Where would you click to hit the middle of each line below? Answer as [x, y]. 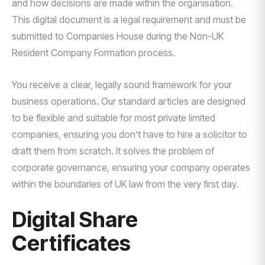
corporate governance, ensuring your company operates [131, 167]
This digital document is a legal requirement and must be [129, 20]
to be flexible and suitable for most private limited [114, 118]
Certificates [71, 243]
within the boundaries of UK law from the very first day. [125, 184]
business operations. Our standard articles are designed [129, 101]
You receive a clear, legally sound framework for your [122, 85]
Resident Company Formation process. [93, 53]
